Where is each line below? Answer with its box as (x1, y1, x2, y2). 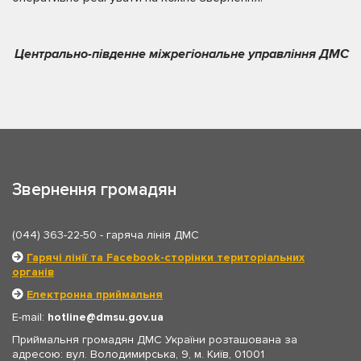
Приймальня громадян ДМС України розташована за (12, 332, 297, 346)
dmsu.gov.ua (96, 309, 164, 324)
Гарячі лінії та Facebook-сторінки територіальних (27, 250, 305, 264)
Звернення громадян (12, 179, 176, 200)
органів (12, 264, 54, 279)
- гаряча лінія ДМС (97, 227, 199, 242)
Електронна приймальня (27, 287, 163, 301)
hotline (48, 309, 86, 324)
